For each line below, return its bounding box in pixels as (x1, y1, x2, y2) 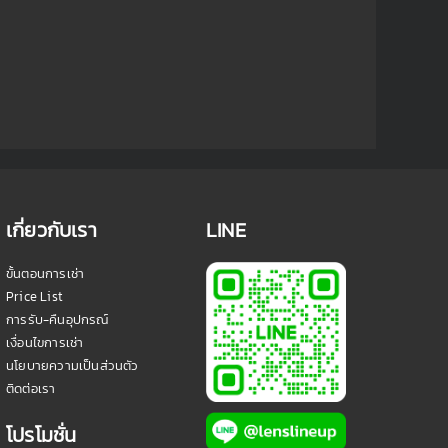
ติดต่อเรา (6, 378, 56, 398)
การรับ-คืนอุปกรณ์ (6, 309, 109, 329)
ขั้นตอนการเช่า (6, 263, 85, 283)
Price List (6, 286, 63, 306)
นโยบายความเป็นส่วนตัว (6, 355, 139, 375)
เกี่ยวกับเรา (6, 214, 97, 245)
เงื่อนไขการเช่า (6, 332, 84, 352)
